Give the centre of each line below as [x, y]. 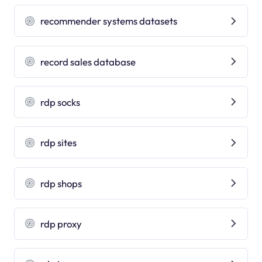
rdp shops [61, 183]
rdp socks [61, 102]
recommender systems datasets [109, 21]
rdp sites [59, 143]
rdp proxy [61, 223]
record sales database [88, 61]
